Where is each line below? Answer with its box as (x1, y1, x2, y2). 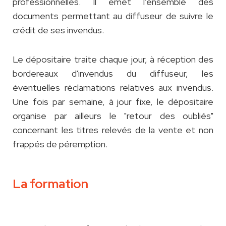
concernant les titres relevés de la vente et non (13, 124, 213, 136)
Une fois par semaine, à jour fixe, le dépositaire (13, 96, 213, 108)
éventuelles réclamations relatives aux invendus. (13, 82, 213, 94)
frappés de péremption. (13, 138, 107, 150)
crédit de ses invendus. (13, 24, 104, 36)
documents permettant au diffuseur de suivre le (13, 10, 213, 22)
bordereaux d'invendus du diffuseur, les (13, 68, 213, 80)
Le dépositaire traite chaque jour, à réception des (13, 53, 213, 66)
